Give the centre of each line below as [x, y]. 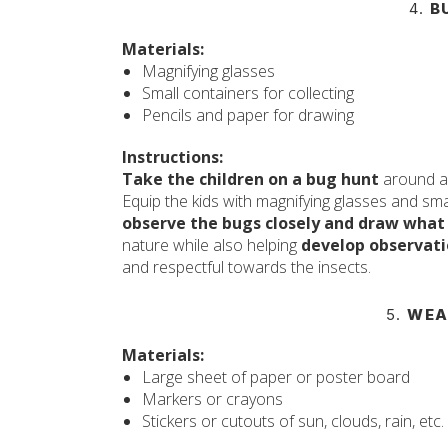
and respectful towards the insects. [246, 267]
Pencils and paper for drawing [248, 115]
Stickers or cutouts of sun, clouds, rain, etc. [293, 421]
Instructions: [172, 157]
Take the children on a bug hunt [250, 179]
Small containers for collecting [248, 93]
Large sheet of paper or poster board [276, 377]
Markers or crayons [212, 399]
